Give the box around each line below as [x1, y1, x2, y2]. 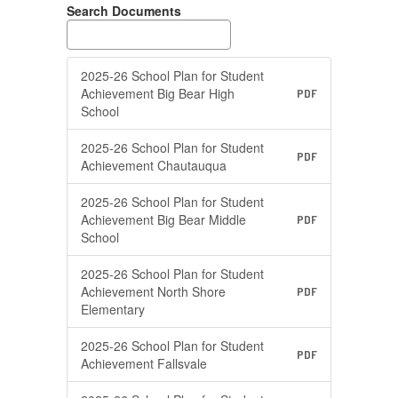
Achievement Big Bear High [81, 84, 235, 102]
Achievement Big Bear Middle [81, 211, 246, 228]
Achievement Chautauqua [81, 156, 227, 174]
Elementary [81, 300, 145, 318]
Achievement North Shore [81, 283, 226, 300]
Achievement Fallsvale [81, 354, 207, 372]
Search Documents [67, 2, 181, 20]
